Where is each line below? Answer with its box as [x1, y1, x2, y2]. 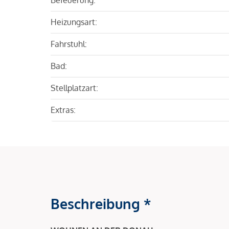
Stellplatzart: [51, 82, 98, 93]
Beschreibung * [51, 194, 151, 212]
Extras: [51, 104, 76, 115]
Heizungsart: [51, 16, 97, 27]
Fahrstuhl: [51, 38, 87, 49]
